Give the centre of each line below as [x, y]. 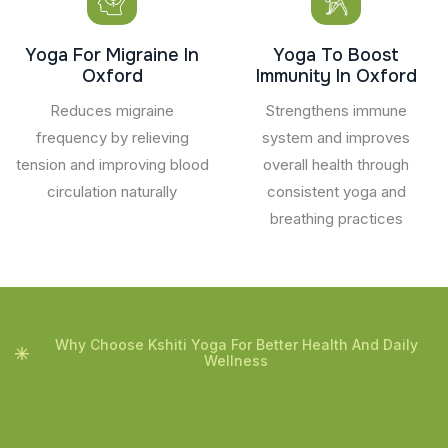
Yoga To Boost [336, 54]
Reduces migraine [112, 110]
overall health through [336, 164]
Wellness [236, 360]
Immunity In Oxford [336, 75]
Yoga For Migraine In [112, 54]
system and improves [336, 137]
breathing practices [336, 218]
